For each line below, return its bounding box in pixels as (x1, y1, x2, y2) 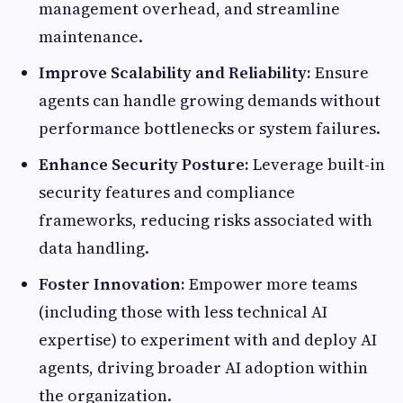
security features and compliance (39, 180, 295, 203)
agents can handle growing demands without (39, 88, 381, 112)
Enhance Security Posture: (39, 152, 249, 175)
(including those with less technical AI (39, 300, 327, 323)
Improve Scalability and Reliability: (39, 60, 311, 84)
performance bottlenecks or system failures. (39, 116, 381, 139)
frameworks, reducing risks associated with (39, 208, 372, 231)
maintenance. (39, 24, 143, 48)
